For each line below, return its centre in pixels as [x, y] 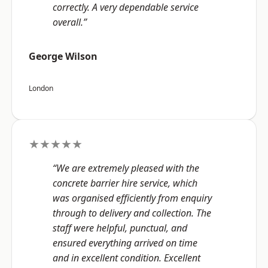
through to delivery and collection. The [132, 213]
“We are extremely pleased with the [126, 168]
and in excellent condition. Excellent [127, 258]
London [41, 89]
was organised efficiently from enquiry [132, 198]
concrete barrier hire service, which [125, 183]
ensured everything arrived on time [125, 243]
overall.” [70, 22]
